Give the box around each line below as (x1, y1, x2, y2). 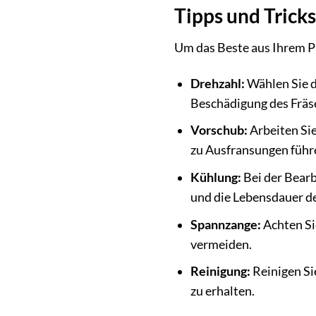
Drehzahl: (190, 75, 245, 91)
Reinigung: (190, 264, 250, 279)
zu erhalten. (190, 284, 255, 299)
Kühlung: (190, 169, 241, 185)
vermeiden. (190, 236, 252, 252)
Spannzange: (190, 217, 261, 232)
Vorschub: (190, 123, 248, 138)
